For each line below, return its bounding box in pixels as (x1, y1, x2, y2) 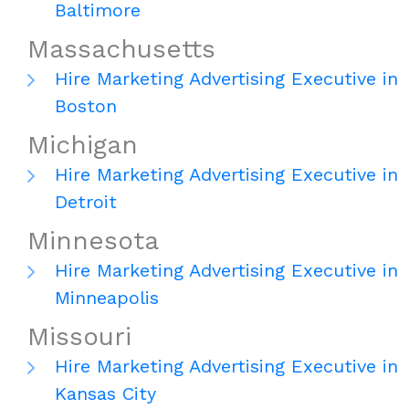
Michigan (27, 130, 138, 161)
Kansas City (55, 383, 156, 405)
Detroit (55, 191, 117, 214)
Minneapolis (55, 287, 159, 309)
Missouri (27, 321, 131, 352)
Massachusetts (27, 34, 215, 65)
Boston (55, 95, 117, 118)
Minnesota (27, 225, 159, 257)
